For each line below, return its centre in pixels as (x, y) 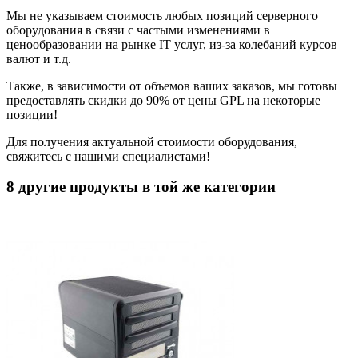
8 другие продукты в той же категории (141, 187)
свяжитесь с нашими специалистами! (108, 156)
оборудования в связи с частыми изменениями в (138, 30)
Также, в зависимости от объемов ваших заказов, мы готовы (172, 86)
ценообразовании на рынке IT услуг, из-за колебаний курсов (172, 44)
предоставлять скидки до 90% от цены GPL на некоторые (163, 100)
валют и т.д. (40, 58)
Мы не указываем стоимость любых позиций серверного (162, 15)
